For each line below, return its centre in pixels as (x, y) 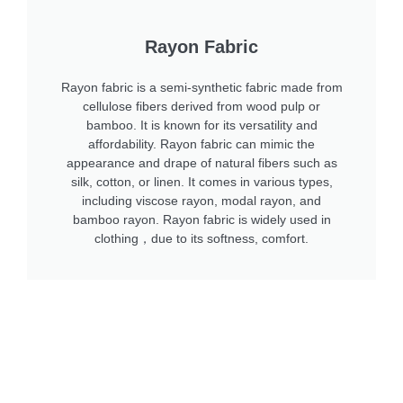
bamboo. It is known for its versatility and (201, 125)
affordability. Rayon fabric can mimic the (201, 143)
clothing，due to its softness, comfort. (201, 238)
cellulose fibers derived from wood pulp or (201, 106)
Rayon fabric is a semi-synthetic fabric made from (201, 87)
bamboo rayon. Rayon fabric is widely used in (201, 219)
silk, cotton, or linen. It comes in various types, (201, 181)
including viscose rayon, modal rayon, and (201, 200)
